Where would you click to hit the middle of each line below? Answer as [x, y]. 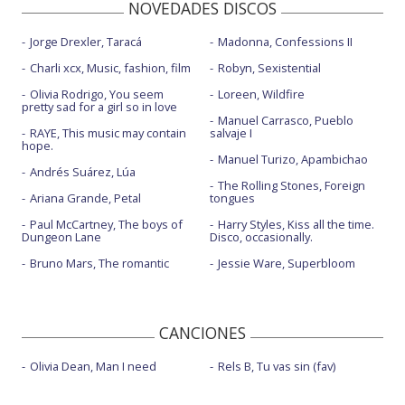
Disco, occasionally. [261, 236]
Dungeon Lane [61, 236]
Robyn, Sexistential [269, 67]
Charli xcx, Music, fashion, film [110, 67]
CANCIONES [202, 332]
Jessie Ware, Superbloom [286, 263]
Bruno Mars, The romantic [99, 263]
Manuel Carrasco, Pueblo [285, 120]
